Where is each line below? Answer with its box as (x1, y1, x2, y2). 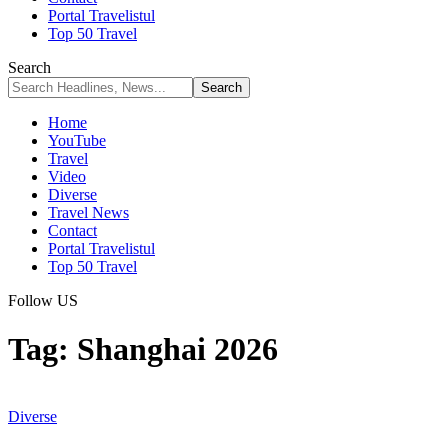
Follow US (8, 292, 78, 309)
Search (8, 59, 51, 76)
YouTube (48, 132, 106, 149)
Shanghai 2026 (77, 331, 278, 368)
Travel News (48, 204, 129, 221)
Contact (48, 222, 97, 239)
